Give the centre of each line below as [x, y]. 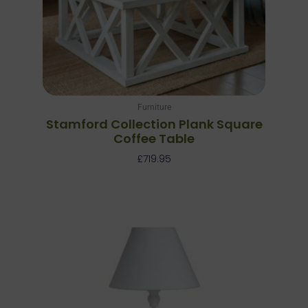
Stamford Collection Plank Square [154, 124]
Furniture [154, 107]
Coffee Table [154, 139]
